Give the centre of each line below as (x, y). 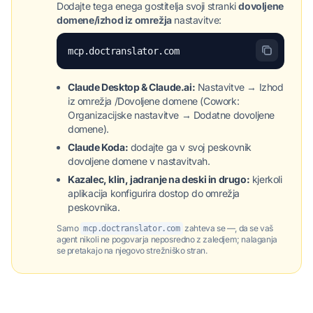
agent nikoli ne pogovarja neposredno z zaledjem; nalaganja (167, 239)
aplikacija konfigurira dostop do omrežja (154, 193)
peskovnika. (94, 207)
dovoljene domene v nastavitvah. (139, 161)
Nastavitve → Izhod (239, 87)
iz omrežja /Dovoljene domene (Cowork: (154, 101)
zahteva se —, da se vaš (228, 228)
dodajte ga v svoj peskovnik (190, 147)
